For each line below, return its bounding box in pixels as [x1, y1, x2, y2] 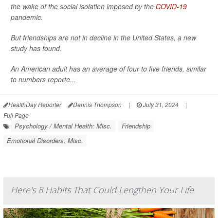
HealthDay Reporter [8, 100, 61, 109]
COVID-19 [156, 1, 187, 11]
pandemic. [11, 12, 43, 22]
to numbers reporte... [11, 74, 76, 84]
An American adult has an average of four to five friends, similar [11, 64, 206, 73]
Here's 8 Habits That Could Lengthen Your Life [11, 184, 194, 196]
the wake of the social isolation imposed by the [11, 1, 156, 11]
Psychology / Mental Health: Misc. [15, 121, 112, 130]
